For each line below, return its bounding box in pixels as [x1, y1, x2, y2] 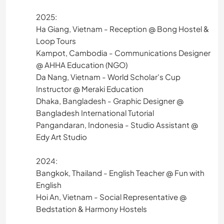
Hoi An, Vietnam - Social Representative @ [36, 191, 186, 201]
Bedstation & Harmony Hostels [36, 203, 147, 213]
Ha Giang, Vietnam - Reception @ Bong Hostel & [36, 23, 209, 33]
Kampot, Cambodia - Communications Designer [36, 47, 210, 57]
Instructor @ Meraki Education [36, 83, 143, 93]
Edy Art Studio [36, 131, 87, 141]
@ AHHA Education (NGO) [36, 59, 127, 69]
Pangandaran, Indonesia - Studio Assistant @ [36, 119, 198, 129]
